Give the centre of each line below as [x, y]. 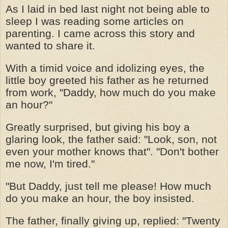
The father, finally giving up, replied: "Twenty [113, 221]
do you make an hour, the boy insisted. [100, 198]
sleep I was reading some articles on [95, 21]
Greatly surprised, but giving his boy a [98, 127]
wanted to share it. [50, 46]
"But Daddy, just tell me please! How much [108, 186]
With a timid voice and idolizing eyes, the [105, 68]
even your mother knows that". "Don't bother [112, 151]
